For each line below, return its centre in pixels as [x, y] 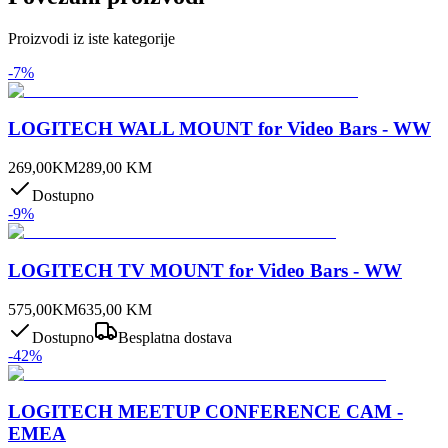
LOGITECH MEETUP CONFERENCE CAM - [205, 412]
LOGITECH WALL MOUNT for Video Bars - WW [219, 129]
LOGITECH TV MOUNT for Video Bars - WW [205, 270]
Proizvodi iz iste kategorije [91, 38]
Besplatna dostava [175, 337]
